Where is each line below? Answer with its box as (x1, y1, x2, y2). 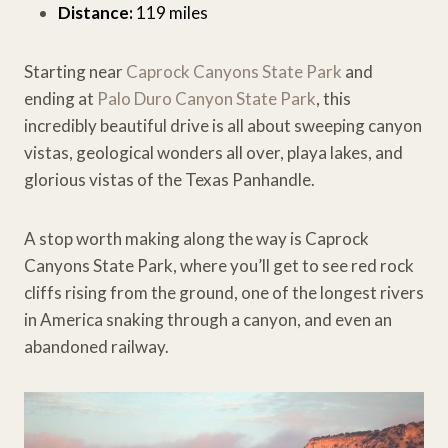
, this (316, 87, 351, 109)
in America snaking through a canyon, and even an (24, 308, 392, 330)
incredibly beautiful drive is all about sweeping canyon (24, 114, 422, 136)
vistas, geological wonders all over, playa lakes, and (24, 141, 403, 163)
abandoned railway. (24, 335, 169, 357)
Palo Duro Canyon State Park (97, 87, 316, 109)
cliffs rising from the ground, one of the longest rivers (24, 281, 424, 303)
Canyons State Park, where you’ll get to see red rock (24, 254, 414, 276)
